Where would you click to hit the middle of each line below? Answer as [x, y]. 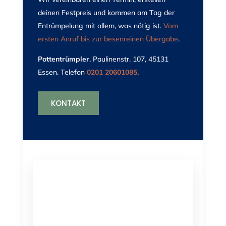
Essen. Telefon [62, 72]
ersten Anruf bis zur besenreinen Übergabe [108, 39]
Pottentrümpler [63, 59]
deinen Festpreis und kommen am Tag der [106, 13]
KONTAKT [68, 103]
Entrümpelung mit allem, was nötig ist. [100, 26]
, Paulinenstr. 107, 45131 [129, 59]
